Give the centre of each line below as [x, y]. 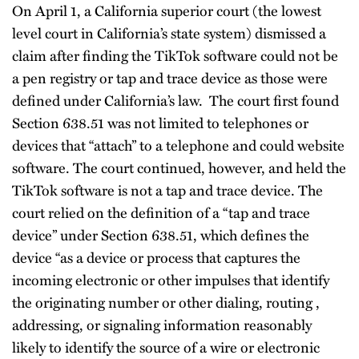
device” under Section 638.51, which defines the [161, 234]
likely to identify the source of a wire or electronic [166, 347]
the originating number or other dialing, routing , [166, 302]
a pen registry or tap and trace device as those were [170, 77]
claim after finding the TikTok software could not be [175, 55]
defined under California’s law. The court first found [175, 100]
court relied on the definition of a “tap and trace [161, 212]
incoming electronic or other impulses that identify [171, 279]
